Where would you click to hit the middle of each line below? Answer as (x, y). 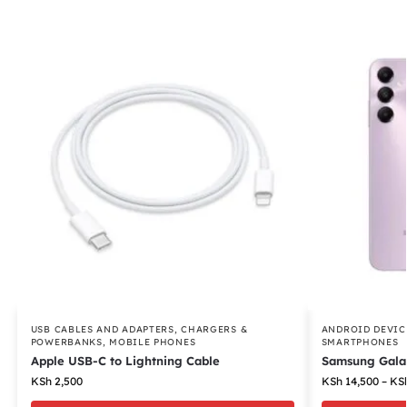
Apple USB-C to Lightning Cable (125, 361)
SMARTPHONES (360, 342)
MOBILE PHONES (153, 342)
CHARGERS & (214, 330)
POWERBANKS (66, 342)
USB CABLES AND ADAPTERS (102, 330)
